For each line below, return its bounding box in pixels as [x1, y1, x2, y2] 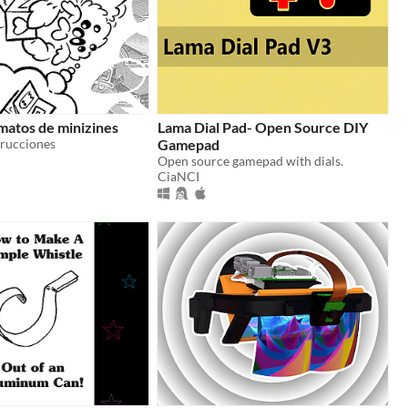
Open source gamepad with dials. [158, 152, 343, 168]
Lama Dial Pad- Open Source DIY [158, 117, 368, 136]
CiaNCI [158, 168, 199, 184]
